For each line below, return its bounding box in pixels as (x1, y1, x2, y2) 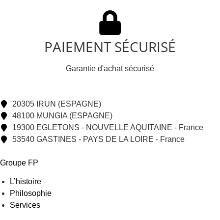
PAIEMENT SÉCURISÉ (44, 37, 176, 56)
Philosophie (10, 189, 52, 198)
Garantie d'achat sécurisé (66, 64, 154, 73)
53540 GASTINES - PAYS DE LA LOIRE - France (12, 135, 185, 144)
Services (10, 201, 40, 210)
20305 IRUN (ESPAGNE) (12, 100, 101, 109)
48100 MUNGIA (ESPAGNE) (12, 111, 112, 120)
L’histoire (10, 177, 41, 186)
